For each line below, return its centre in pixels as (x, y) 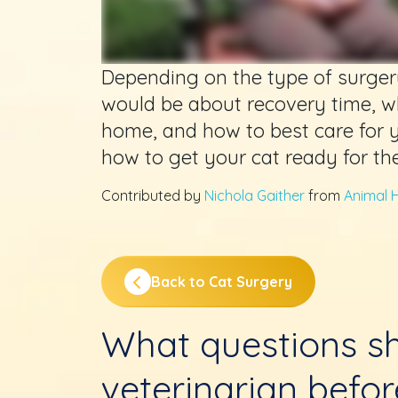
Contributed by (153, 195)
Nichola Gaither (255, 195)
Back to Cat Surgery (222, 282)
